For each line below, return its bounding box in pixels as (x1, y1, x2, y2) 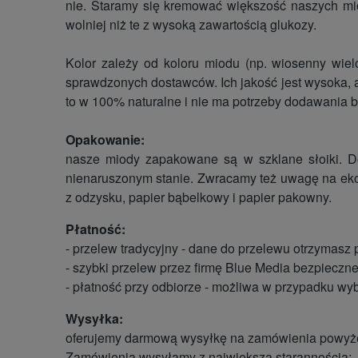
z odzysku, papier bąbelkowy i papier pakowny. (66, 187, 332, 206)
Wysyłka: (66, 308, 123, 328)
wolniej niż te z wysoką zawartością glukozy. (66, 14, 316, 34)
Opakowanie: (66, 129, 145, 149)
